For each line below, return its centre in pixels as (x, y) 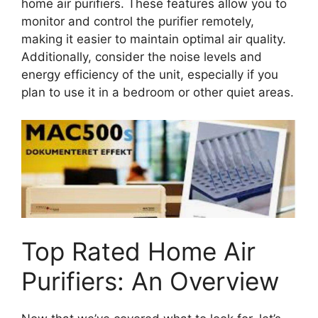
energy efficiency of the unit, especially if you (150, 75)
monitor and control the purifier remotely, (138, 22)
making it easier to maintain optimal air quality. (154, 39)
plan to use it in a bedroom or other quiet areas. (158, 93)
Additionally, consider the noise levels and (142, 57)
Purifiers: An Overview (150, 281)
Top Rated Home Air (138, 252)
